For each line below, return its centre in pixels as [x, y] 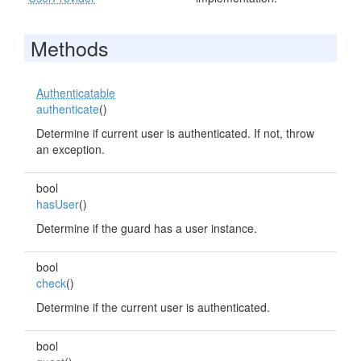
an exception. [71, 149]
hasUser [58, 204]
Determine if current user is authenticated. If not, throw [175, 133]
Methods [70, 48]
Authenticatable [76, 93]
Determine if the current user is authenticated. [153, 307]
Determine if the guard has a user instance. [147, 228]
